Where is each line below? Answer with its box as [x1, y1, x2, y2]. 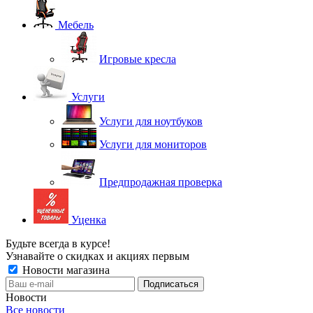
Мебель [58, 19, 94, 31]
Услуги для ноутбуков [99, 115, 203, 127]
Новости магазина [20, 264, 110, 276]
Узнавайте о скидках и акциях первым [6, 250, 189, 262]
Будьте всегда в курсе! [6, 238, 110, 249]
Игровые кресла [99, 53, 176, 65]
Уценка [71, 214, 106, 226]
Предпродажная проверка [99, 176, 222, 188]
